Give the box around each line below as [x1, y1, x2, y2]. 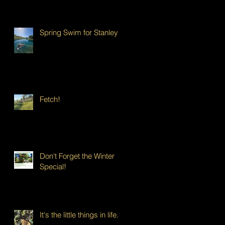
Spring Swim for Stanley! [40, 27, 121, 37]
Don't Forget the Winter [40, 151, 115, 161]
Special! [40, 161, 66, 171]
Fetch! [40, 94, 60, 104]
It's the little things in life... [40, 209, 123, 219]
